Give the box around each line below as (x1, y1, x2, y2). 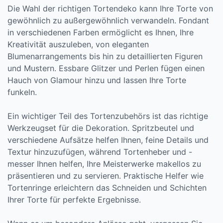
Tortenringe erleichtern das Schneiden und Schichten (7, 183, 207, 193)
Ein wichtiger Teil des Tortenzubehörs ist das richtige (7, 111, 208, 121)
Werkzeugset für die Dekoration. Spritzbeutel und (7, 123, 194, 133)
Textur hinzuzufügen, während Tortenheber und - (7, 147, 192, 157)
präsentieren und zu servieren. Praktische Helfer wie (7, 171, 204, 181)
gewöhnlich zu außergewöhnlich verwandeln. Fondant (7, 15, 209, 25)
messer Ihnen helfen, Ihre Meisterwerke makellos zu (7, 159, 201, 169)
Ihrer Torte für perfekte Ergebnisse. (7, 195, 141, 205)
